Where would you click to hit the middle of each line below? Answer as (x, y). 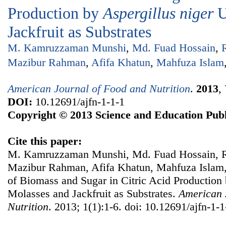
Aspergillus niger (158, 13)
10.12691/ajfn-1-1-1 (78, 102)
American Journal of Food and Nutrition (99, 89)
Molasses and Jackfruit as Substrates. (93, 194)
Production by (55, 13)
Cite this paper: (45, 141)
